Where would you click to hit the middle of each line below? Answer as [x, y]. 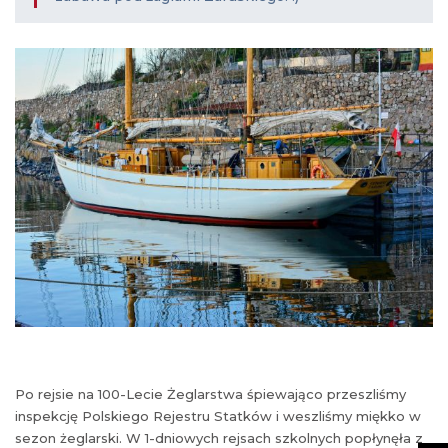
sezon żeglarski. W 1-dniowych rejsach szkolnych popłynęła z [219, 437]
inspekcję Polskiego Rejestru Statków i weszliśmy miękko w [218, 415]
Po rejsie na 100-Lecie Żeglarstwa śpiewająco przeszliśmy [210, 393]
